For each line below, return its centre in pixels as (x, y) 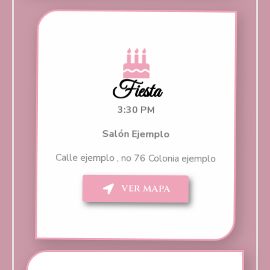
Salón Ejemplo (135, 135)
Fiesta (135, 93)
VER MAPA (146, 189)
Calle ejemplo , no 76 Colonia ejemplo (135, 159)
